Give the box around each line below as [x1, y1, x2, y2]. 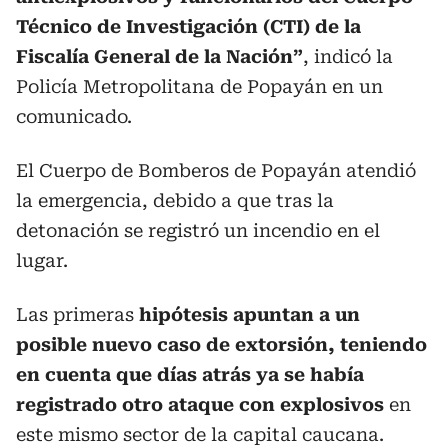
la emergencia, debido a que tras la [16, 190, 334, 211]
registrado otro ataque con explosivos [16, 394, 384, 415]
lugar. [16, 250, 68, 271]
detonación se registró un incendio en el [16, 220, 380, 241]
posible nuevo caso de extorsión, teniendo [16, 334, 427, 355]
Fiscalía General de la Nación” [16, 46, 303, 67]
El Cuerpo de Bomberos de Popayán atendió [16, 160, 416, 181]
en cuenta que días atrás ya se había [16, 364, 364, 385]
